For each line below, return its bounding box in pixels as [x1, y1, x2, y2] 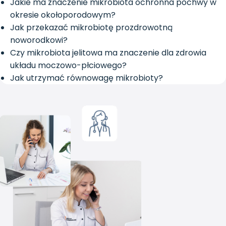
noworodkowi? [10, 34, 68, 46]
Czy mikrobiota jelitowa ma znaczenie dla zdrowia [10, 47, 206, 59]
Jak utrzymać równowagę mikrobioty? [10, 72, 163, 84]
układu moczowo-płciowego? [10, 60, 127, 72]
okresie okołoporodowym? [10, 9, 116, 21]
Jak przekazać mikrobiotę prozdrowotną [10, 22, 173, 34]
